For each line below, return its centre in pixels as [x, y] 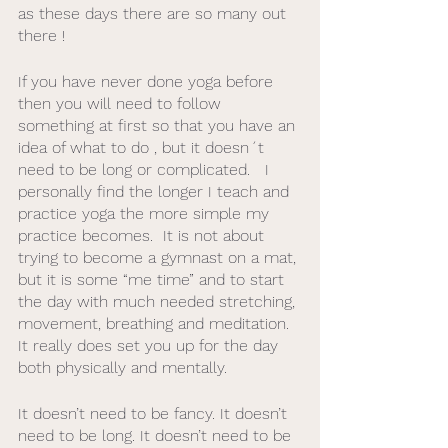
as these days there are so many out [154, 13]
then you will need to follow [122, 103]
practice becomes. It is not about [143, 235]
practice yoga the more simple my [146, 213]
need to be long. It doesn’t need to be [157, 435]
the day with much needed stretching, [159, 301]
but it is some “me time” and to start [153, 279]
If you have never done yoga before [148, 81]
